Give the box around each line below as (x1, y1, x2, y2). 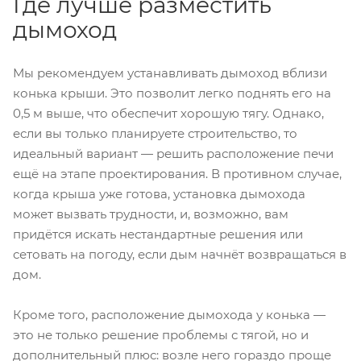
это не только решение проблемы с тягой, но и (13, 327, 309, 343)
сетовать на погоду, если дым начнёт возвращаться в (13, 247, 346, 263)
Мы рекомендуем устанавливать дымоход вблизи (13, 65, 327, 81)
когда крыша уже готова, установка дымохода (13, 186, 305, 202)
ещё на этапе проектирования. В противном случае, (13, 166, 342, 182)
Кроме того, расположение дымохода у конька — (13, 307, 326, 323)
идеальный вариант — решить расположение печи (13, 146, 334, 162)
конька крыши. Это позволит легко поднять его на (13, 85, 331, 102)
